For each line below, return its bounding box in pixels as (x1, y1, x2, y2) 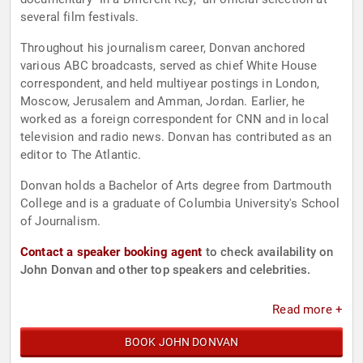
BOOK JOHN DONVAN (124, 335, 239, 349)
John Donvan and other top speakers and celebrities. (20, 263, 311, 278)
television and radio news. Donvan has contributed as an (20, 130, 332, 145)
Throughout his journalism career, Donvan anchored (20, 41, 305, 56)
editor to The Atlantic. (20, 147, 142, 163)
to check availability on (202, 245, 334, 260)
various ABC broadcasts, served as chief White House (20, 58, 318, 74)
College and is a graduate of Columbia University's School (20, 196, 340, 211)
